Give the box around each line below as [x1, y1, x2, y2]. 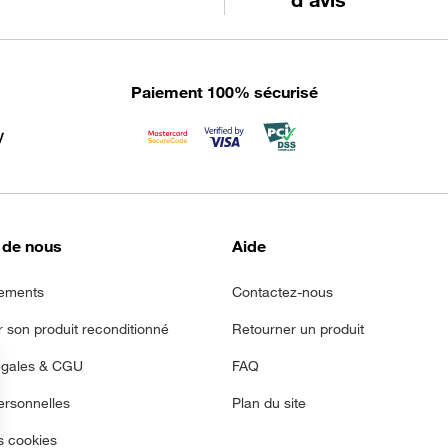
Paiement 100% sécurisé [130, 82, 318, 103]
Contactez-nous [232, 283, 333, 301]
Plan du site [232, 394, 306, 412]
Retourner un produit [232, 320, 364, 338]
